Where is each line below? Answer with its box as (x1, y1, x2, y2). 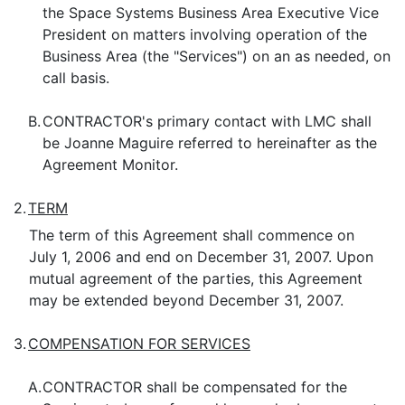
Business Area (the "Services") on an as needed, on (42, 47, 391, 65)
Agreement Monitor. (42, 155, 178, 174)
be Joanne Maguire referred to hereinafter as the (42, 134, 377, 152)
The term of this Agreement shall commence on (28, 226, 354, 244)
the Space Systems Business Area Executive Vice (42, 4, 379, 22)
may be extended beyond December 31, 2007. (28, 291, 344, 309)
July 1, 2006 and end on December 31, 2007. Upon (28, 248, 373, 266)
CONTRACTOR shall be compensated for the (42, 378, 347, 396)
